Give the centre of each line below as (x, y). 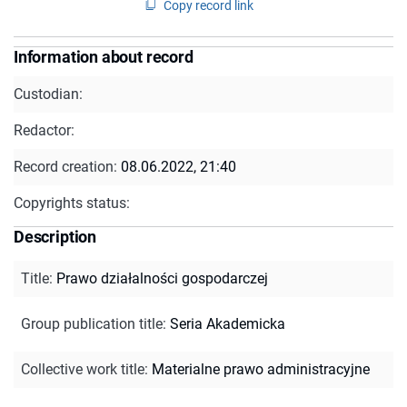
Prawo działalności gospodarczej (162, 278)
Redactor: (44, 130)
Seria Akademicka (228, 323)
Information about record (104, 56)
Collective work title (83, 369)
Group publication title (92, 323)
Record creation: (67, 166)
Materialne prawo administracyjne (261, 369)
